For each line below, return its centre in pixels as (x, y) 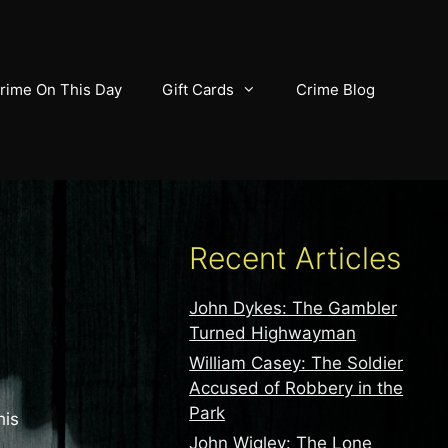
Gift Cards (198, 89)
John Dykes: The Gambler (293, 308)
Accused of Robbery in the (296, 388)
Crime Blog (335, 89)
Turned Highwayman (273, 333)
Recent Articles (295, 258)
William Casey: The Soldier (296, 363)
